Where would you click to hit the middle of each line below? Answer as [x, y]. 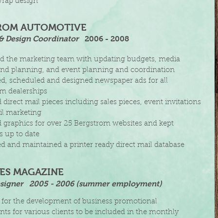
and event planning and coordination [110, 70]
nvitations [184, 102]
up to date [22, 135]
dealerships [28, 92]
